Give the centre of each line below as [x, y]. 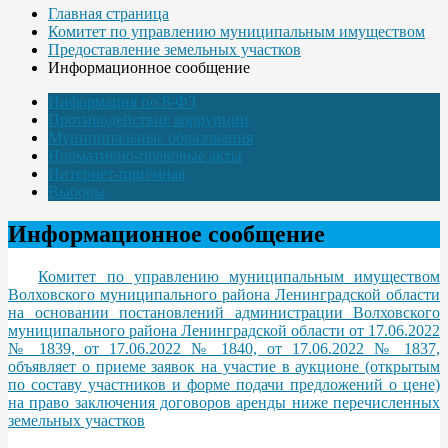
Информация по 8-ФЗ [122, 101]
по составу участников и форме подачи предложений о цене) [224, 384]
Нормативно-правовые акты [145, 155]
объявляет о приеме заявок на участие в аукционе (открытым [224, 366]
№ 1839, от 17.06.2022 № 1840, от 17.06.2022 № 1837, [224, 348]
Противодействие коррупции [148, 119]
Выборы [76, 191]
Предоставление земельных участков [174, 49]
